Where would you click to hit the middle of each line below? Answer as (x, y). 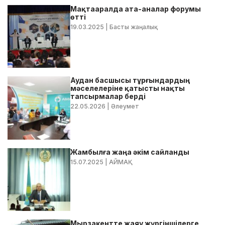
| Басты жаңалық (131, 27)
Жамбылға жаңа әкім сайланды (130, 152)
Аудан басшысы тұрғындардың (130, 80)
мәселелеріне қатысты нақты (128, 88)
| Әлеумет (123, 106)
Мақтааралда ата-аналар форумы (136, 9)
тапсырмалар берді (108, 96)
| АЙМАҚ (118, 162)
